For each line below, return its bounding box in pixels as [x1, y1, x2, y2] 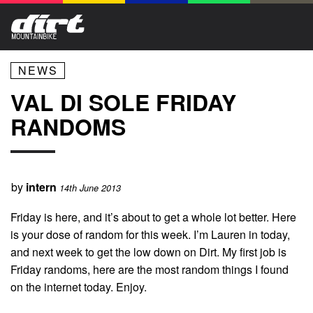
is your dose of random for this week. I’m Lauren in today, [10, 226, 290, 242]
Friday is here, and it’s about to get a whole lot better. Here [10, 208, 296, 225]
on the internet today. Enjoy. [10, 278, 147, 295]
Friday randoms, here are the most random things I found [10, 261, 289, 277]
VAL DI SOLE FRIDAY [10, 86, 236, 119]
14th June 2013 [59, 182, 121, 195]
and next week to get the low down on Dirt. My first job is [10, 243, 286, 260]
